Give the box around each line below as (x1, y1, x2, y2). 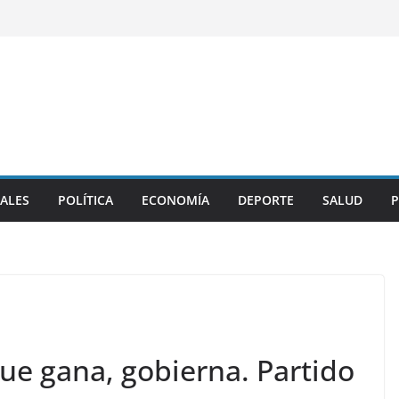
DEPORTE (238, 191, 294, 208)
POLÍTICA (58, 191, 113, 208)
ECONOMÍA (142, 191, 209, 208)
